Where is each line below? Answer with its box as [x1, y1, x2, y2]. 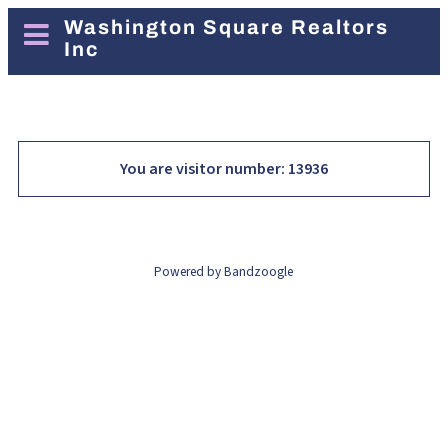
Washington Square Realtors [63, 15, 389, 38]
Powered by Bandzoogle [154, 262, 294, 282]
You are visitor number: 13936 [119, 158, 328, 181]
